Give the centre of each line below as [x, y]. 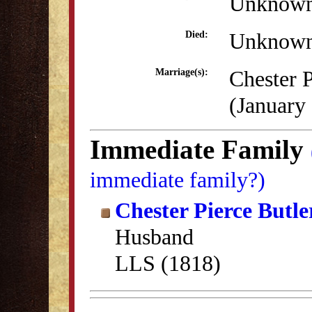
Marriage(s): [182, 72]
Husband [154, 237]
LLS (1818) [168, 263]
